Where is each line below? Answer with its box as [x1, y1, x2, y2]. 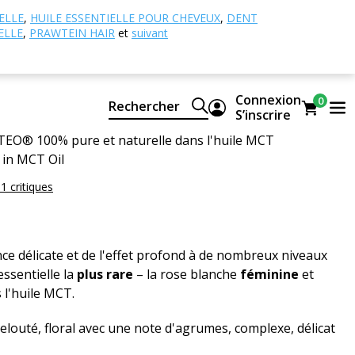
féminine [240, 265, 299, 283]
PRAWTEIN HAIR [29, 25, 115, 40]
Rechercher [108, 97, 180, 115]
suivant [132, 25, 168, 40]
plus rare [77, 265, 133, 283]
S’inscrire [235, 106, 291, 124]
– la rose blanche [133, 265, 240, 283]
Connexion [235, 91, 301, 109]
